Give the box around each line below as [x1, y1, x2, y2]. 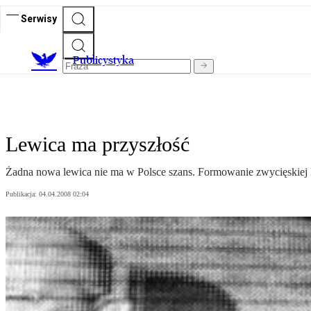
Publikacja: [6, 190, 39, 199]
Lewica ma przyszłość [6, 133, 190, 156]
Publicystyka [73, 53, 134, 67]
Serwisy [21, 12, 57, 24]
